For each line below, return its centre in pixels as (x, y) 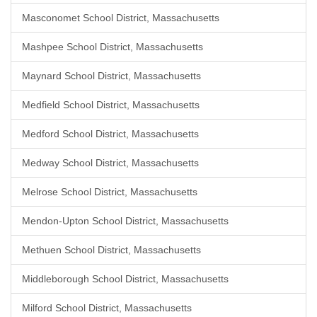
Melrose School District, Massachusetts (110, 192)
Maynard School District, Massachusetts (111, 76)
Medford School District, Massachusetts (110, 134)
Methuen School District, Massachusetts (111, 250)
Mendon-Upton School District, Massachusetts (125, 221)
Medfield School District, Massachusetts (111, 105)
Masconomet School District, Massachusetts (121, 18)
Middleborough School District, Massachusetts (125, 279)
